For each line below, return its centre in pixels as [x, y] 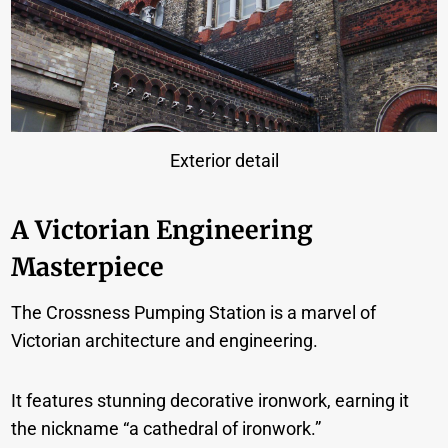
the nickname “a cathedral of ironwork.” [166, 428]
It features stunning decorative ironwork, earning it [210, 400]
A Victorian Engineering [162, 230]
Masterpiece [88, 267]
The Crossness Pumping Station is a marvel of [194, 312]
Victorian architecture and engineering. [165, 340]
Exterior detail [224, 160]
